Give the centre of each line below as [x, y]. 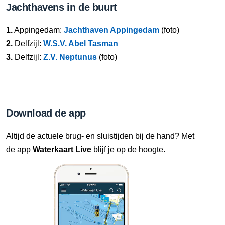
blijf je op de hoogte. [128, 149]
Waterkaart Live [62, 149]
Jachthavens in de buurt [62, 7]
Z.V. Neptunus [70, 57]
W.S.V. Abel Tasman [81, 43]
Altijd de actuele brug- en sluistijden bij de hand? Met [100, 136]
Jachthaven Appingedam [111, 30]
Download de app [46, 113]
